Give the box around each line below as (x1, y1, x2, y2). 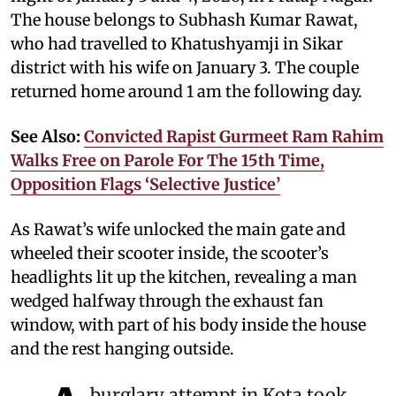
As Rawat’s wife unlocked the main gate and (11, 218, 346, 240)
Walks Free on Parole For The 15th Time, (11, 149, 324, 171)
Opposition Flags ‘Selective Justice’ (11, 173, 280, 194)
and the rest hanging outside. (11, 338, 234, 359)
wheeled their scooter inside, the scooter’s (11, 242, 329, 263)
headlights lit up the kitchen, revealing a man (11, 266, 357, 287)
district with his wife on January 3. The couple (11, 57, 359, 78)
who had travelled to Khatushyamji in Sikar (11, 33, 343, 54)
